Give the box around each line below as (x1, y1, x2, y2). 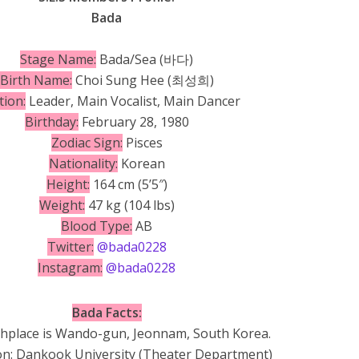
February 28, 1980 (78, 113, 189, 131)
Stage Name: (20, 50, 97, 68)
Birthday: (24, 113, 79, 131)
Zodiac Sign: (50, 134, 123, 151)
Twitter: (46, 238, 94, 256)
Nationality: (48, 155, 118, 172)
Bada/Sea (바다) (96, 50, 194, 68)
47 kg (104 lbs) (84, 196, 175, 214)
